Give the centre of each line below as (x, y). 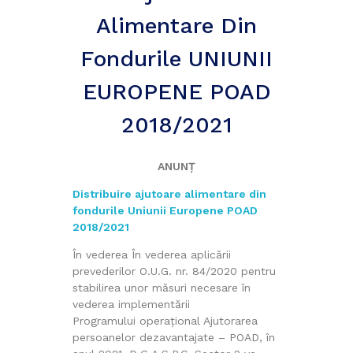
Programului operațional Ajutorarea (165, 320)
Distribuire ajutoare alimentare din (169, 193)
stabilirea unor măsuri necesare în (161, 287)
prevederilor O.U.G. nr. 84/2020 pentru (174, 271)
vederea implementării (131, 304)
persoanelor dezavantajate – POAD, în (173, 337)
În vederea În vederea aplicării (151, 254)
